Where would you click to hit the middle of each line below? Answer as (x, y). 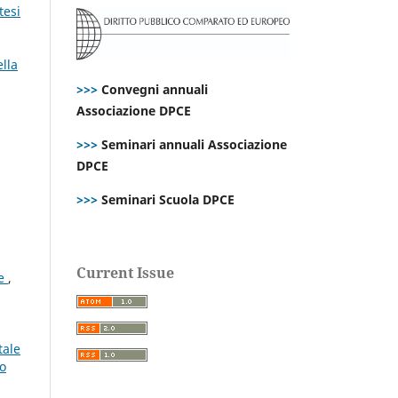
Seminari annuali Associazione (192, 144)
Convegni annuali (155, 89)
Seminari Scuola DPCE (166, 199)
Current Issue (125, 272)
